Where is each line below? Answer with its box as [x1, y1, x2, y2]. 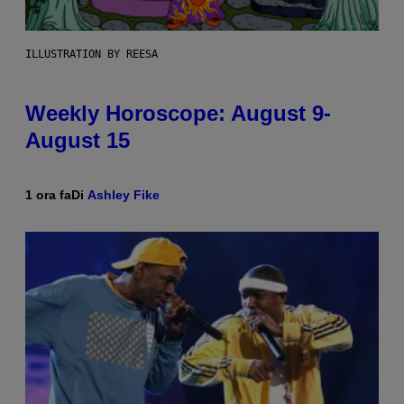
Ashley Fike [87, 187, 160, 202]
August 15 [25, 127, 130, 152]
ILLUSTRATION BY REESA [25, 47, 158, 60]
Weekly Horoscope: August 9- [25, 100, 331, 125]
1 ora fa [25, 187, 71, 202]
